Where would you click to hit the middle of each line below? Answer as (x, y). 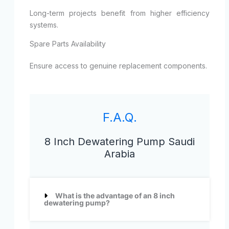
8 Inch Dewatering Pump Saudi (120, 142)
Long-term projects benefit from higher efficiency (120, 13)
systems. (44, 25)
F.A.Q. (120, 118)
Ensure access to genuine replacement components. (118, 66)
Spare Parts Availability (67, 44)
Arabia (120, 154)
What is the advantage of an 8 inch (115, 196)
